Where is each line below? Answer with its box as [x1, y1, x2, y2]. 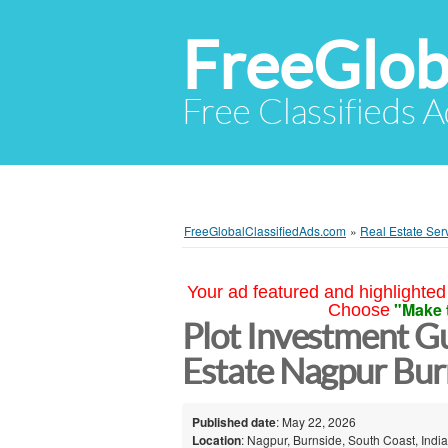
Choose [327, 300, 390, 320]
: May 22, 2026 [276, 412, 356, 430]
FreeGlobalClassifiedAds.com [184, 222, 346, 239]
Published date [192, 412, 276, 431]
